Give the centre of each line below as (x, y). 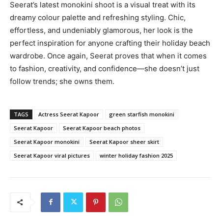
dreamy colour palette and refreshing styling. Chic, (98, 17)
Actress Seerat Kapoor (69, 114)
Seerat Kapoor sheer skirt (124, 141)
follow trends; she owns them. (62, 81)
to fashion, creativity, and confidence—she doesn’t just (105, 68)
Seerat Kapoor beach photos (102, 128)
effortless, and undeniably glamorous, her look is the (101, 30)
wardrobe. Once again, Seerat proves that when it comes (108, 55)
